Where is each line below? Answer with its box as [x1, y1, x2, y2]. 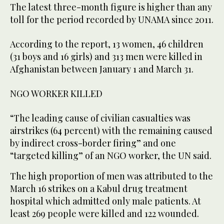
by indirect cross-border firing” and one [10, 137, 176, 149]
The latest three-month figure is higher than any [10, 1, 212, 13]
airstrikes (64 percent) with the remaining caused [10, 124, 212, 137]
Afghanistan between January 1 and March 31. [10, 63, 193, 75]
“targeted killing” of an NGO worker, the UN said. [10, 149, 211, 162]
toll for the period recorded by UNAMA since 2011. [10, 13, 213, 26]
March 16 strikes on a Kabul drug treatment [10, 182, 187, 195]
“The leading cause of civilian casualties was [10, 112, 190, 124]
